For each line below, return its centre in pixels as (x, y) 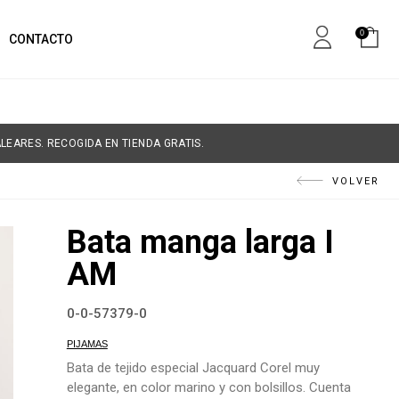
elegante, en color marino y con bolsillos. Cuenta (208, 387)
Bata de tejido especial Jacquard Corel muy (193, 368)
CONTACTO (41, 39)
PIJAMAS (87, 344)
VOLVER (356, 181)
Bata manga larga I (200, 242)
